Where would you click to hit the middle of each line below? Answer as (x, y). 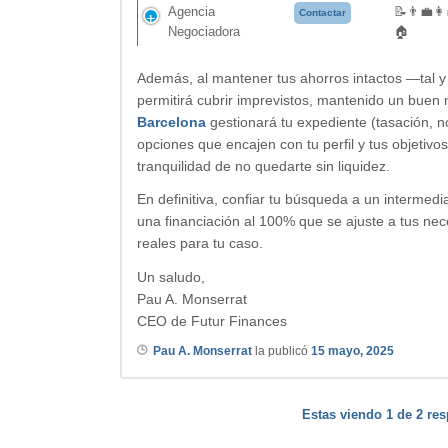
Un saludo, (171, 277)
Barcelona (171, 121)
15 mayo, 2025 (352, 351)
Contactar (323, 12)
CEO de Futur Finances (212, 321)
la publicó (281, 351)
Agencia (192, 11)
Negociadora (204, 31)
